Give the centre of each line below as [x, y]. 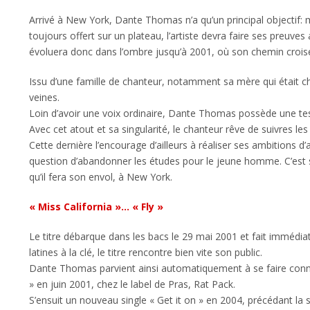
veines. [44, 97]
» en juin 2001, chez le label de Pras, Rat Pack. [132, 284]
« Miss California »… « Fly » [96, 206]
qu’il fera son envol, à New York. [101, 176]
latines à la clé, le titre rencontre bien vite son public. [146, 252]
